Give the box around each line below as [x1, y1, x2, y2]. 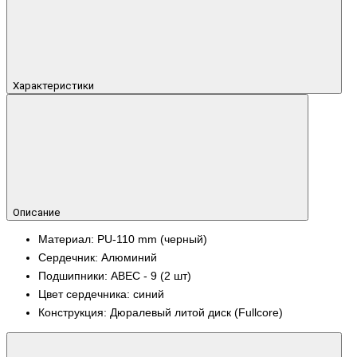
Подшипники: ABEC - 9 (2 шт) [38, 269, 191, 283]
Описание [13, 206, 63, 218]
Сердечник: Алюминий [38, 251, 157, 265]
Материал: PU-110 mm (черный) [38, 233, 207, 246]
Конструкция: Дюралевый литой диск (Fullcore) [38, 306, 283, 320]
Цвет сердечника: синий [38, 288, 164, 301]
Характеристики [13, 79, 96, 92]
